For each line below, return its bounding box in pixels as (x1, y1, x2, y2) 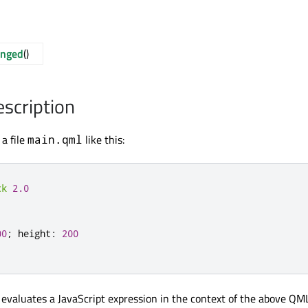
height (18, 227, 51, 240)
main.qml (27, 132, 82, 146)
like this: (82, 131, 124, 148)
